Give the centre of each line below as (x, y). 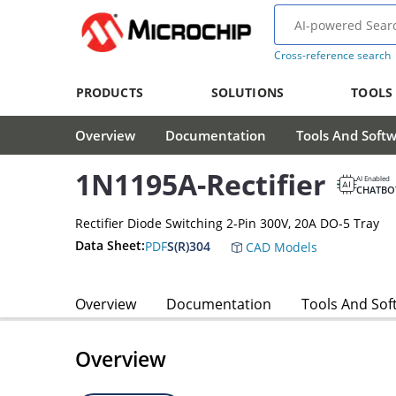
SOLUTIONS (247, 92)
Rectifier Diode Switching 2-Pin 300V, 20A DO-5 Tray (227, 223)
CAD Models (280, 247)
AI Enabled (373, 178)
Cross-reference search (332, 55)
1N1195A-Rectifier (201, 185)
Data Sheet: (110, 246)
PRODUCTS (109, 92)
